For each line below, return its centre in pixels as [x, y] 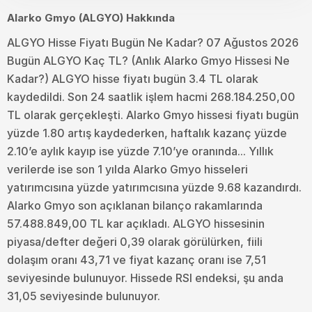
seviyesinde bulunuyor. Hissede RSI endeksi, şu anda [145, 278]
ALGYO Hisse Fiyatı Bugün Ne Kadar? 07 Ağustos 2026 [153, 42]
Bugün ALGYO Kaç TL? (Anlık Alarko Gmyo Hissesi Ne [148, 60]
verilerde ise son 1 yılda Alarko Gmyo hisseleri [127, 169]
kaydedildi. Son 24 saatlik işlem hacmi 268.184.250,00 [151, 96]
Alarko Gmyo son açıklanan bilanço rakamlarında [135, 205]
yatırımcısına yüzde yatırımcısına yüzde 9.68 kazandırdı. [154, 187]
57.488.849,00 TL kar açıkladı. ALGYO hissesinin [136, 223]
